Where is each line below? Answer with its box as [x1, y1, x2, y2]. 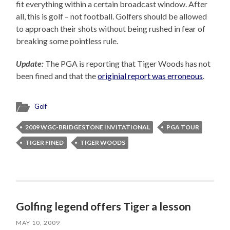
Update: [16, 59, 44, 69]
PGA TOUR [166, 123, 200, 131]
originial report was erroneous [98, 71, 203, 81]
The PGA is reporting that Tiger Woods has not [44, 59, 211, 69]
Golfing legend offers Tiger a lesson [16, 200, 191, 213]
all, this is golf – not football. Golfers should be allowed [16, 11, 207, 22]
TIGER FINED [25, 139, 64, 147]
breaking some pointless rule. [16, 36, 119, 46]
